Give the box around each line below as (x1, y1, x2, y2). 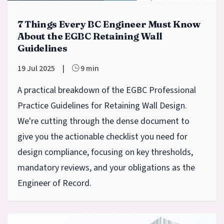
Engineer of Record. (17, 177, 91, 190)
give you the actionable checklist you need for (17, 130, 187, 143)
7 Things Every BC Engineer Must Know (17, 18, 200, 30)
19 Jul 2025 (17, 63, 55, 74)
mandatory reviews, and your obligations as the (17, 161, 195, 174)
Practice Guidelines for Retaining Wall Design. (17, 99, 187, 112)
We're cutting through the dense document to (17, 115, 189, 128)
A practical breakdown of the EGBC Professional (17, 84, 196, 97)
